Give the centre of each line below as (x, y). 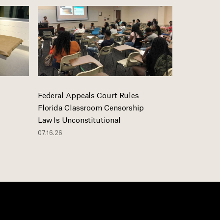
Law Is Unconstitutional (79, 119)
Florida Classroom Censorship (91, 107)
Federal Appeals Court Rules (88, 94)
